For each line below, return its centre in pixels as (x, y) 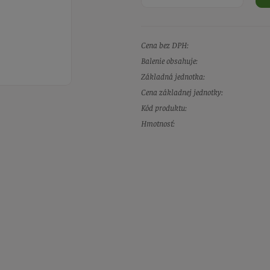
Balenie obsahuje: (169, 61)
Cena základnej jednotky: (182, 92)
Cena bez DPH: (165, 45)
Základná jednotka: (173, 76)
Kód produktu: (164, 108)
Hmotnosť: (158, 123)
